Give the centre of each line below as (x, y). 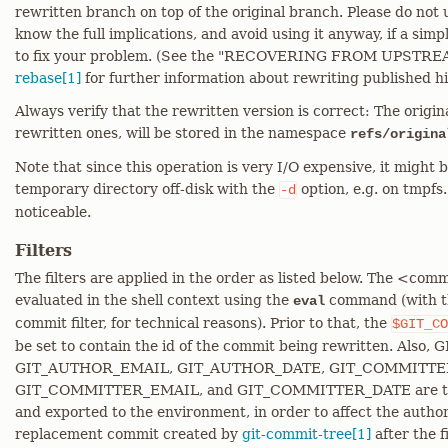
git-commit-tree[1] (306, 434)
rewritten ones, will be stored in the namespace (182, 133)
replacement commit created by (128, 434)
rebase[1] (48, 78)
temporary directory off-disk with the (147, 189)
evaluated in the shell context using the (154, 300)
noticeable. (53, 212)
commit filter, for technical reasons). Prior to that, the (203, 323)
